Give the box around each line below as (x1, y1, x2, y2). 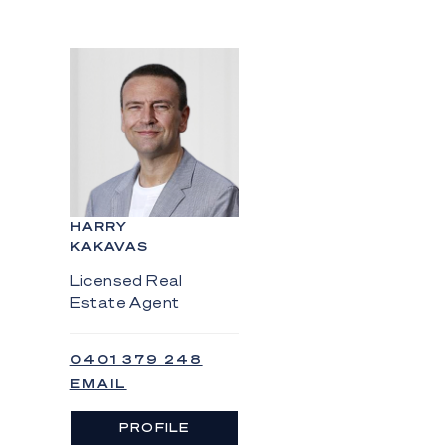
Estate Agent (69, 293, 180, 312)
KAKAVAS (69, 239, 149, 255)
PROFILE (119, 420, 190, 436)
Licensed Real (69, 271, 183, 290)
